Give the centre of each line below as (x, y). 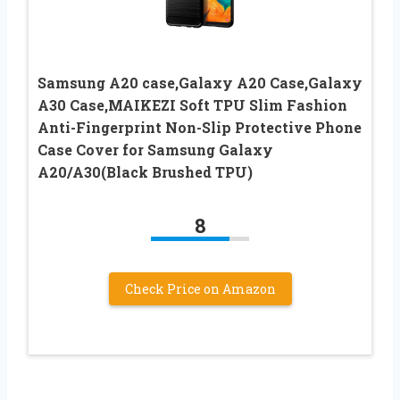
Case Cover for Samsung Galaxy (155, 149)
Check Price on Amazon (200, 288)
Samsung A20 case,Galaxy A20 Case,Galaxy (200, 82)
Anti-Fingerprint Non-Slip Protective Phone (200, 127)
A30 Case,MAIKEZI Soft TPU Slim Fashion (192, 104)
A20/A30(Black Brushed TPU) (145, 171)
